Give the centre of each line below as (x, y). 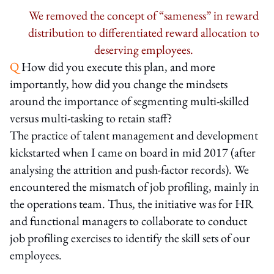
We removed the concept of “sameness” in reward (144, 15)
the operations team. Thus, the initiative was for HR (131, 203)
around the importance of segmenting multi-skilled (129, 101)
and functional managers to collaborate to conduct (128, 220)
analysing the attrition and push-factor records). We (129, 169)
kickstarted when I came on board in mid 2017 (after (133, 152)
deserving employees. (144, 49)
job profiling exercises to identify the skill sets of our (130, 238)
